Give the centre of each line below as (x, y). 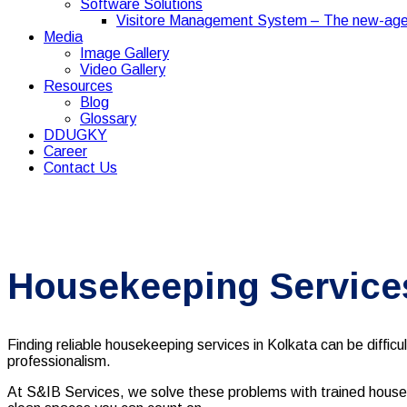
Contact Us (80, 168)
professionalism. (61, 362)
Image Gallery (124, 53)
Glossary (108, 119)
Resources (78, 86)
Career (65, 151)
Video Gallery (123, 69)
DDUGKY (75, 135)
